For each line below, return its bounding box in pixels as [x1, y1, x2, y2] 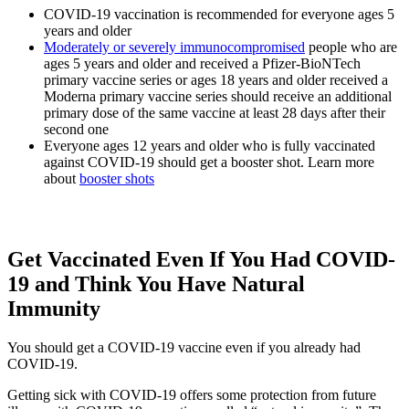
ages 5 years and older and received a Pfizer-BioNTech [44, 55, 361, 71]
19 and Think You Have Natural [7, 271, 305, 296]
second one [44, 121, 109, 137]
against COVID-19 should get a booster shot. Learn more [44, 153, 374, 170]
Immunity [7, 296, 100, 320]
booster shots [79, 170, 154, 186]
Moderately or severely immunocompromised [44, 38, 305, 55]
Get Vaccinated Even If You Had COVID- [7, 246, 395, 271]
